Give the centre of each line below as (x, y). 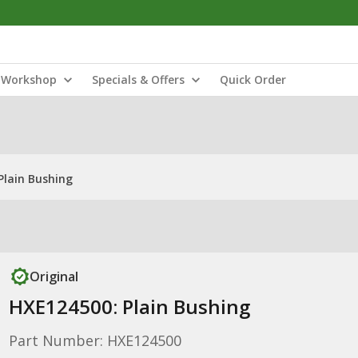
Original (54, 276)
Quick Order (253, 80)
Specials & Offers (138, 80)
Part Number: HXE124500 (95, 340)
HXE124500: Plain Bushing (129, 306)
